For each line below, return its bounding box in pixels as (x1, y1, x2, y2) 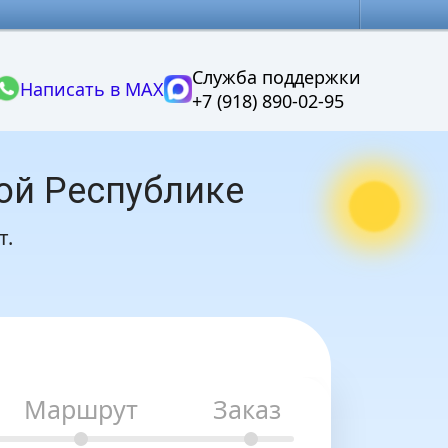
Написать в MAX (20, 77, 164, 101)
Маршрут (24, 392, 138, 426)
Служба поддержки (192, 65, 361, 89)
